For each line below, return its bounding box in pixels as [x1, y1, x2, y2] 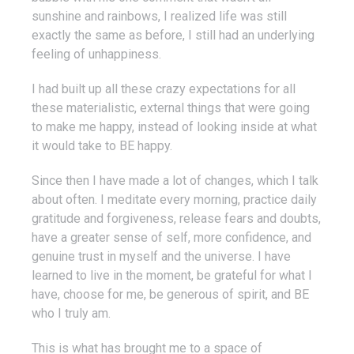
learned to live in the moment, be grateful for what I [32, 267, 312, 283]
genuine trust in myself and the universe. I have [32, 248, 291, 264]
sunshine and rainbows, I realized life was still [32, 8, 287, 24]
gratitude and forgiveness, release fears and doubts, [32, 210, 321, 226]
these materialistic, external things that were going [32, 100, 310, 115]
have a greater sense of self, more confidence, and [32, 229, 311, 245]
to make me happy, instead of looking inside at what [32, 119, 317, 134]
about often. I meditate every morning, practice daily [32, 191, 317, 207]
